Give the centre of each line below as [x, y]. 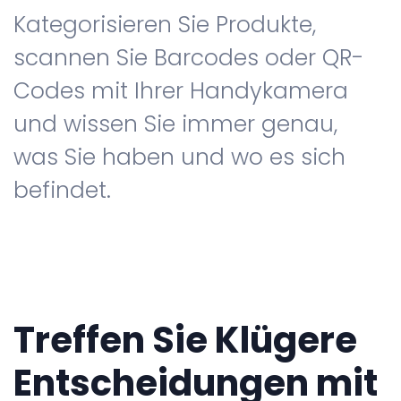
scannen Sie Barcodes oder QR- [188, 58]
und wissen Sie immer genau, [175, 124]
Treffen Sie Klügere [185, 341]
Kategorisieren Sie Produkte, [165, 25]
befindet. [62, 191]
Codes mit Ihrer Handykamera [181, 91]
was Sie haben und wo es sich [179, 158]
